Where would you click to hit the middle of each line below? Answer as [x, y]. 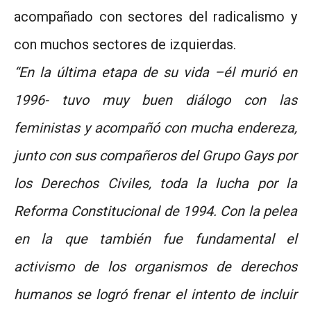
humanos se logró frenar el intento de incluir [155, 294]
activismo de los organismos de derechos [155, 266]
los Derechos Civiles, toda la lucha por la [155, 183]
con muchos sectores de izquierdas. [125, 44]
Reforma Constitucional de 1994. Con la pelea [155, 211]
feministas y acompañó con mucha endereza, [155, 127]
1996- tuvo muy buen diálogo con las [155, 100]
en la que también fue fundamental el [155, 238]
